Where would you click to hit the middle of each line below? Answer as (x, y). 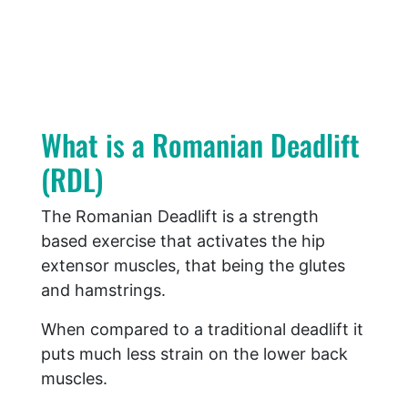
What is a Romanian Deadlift (200, 145)
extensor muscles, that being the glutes (193, 266)
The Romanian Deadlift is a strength (180, 217)
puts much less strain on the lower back (194, 354)
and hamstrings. (103, 291)
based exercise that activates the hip (183, 241)
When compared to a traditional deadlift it (202, 330)
